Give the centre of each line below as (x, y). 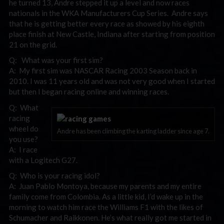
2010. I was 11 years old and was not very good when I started (112, 81)
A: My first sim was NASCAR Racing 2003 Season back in (103, 70)
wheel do (24, 128)
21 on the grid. (33, 44)
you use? (23, 139)
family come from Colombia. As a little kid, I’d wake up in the (106, 196)
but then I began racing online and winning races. (89, 91)
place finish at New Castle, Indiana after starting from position (112, 34)
